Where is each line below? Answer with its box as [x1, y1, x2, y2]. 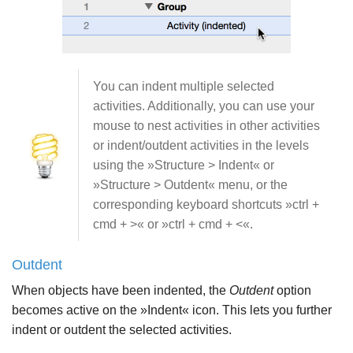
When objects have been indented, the [12, 283, 229, 297]
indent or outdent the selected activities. [12, 322, 232, 336]
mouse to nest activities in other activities [93, 118, 320, 132]
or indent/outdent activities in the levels [93, 138, 309, 152]
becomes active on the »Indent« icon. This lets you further [12, 303, 332, 317]
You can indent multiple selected [93, 79, 274, 93]
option [273, 283, 311, 297]
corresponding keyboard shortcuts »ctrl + [93, 197, 319, 211]
